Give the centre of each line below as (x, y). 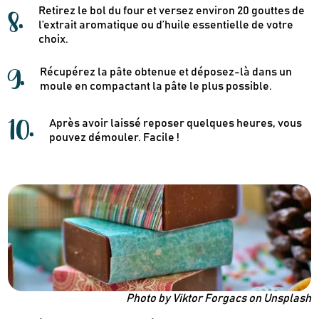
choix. (54, 40)
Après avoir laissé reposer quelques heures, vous (176, 124)
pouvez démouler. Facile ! (115, 138)
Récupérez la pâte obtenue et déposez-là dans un (166, 72)
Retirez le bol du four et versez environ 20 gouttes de (172, 11)
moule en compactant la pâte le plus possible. (156, 87)
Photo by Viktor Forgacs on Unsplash (218, 299)
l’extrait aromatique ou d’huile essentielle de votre (166, 25)
